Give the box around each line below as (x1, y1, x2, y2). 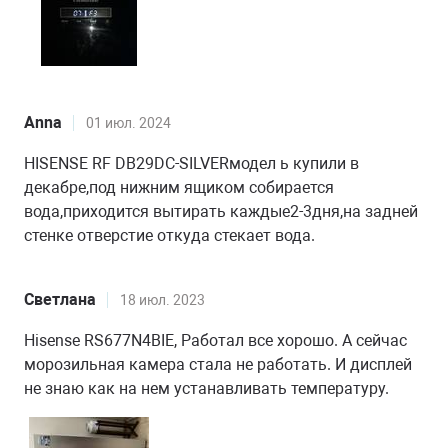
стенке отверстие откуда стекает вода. (24, 226, 315, 245)
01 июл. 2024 (86, 115, 171, 131)
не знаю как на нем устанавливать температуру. (24, 379, 389, 398)
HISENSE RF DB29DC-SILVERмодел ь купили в (24, 154, 359, 173)
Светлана (24, 290, 96, 309)
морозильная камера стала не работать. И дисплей (24, 355, 412, 374)
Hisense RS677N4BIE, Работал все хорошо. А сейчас (24, 331, 407, 350)
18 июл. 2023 (120, 292, 205, 308)
